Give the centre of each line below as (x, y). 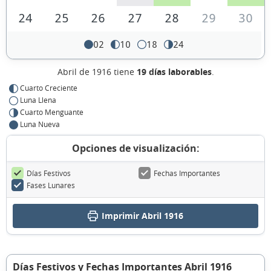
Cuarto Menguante (52, 112)
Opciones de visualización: (135, 149)
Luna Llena (38, 100)
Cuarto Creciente (49, 88)
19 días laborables (174, 72)
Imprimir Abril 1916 (142, 216)
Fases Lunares (51, 185)
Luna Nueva (40, 124)
